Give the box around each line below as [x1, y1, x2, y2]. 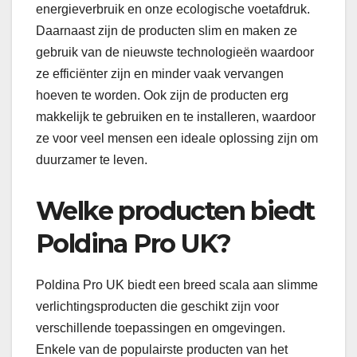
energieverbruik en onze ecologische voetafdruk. [36, 2, 310, 17]
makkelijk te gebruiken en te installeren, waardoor [36, 110, 316, 124]
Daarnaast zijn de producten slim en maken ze [36, 24, 297, 38]
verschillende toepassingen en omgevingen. [36, 321, 285, 335]
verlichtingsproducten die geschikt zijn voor [36, 300, 279, 314]
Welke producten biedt [36, 195, 315, 227]
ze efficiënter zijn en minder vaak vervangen [36, 67, 284, 81]
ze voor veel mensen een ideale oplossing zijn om [36, 131, 318, 146]
